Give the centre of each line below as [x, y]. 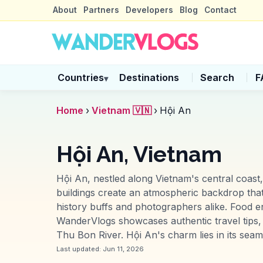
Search [217, 78]
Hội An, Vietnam [139, 155]
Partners [101, 10]
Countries [80, 78]
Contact [221, 10]
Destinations [149, 78]
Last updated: [80, 249]
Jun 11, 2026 [123, 249]
